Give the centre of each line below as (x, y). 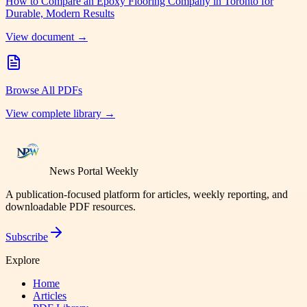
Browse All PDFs (44, 90)
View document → (47, 37)
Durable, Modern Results (60, 14)
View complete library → (60, 114)
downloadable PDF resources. (71, 207)
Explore (23, 260)
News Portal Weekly (94, 171)
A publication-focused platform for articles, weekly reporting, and (147, 195)
